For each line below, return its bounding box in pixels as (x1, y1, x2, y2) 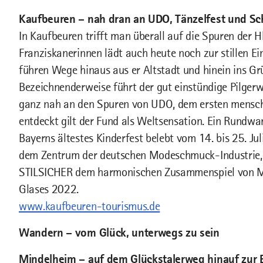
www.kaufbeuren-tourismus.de (19, 199, 160, 213)
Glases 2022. (19, 182, 79, 196)
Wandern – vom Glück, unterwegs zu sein (19, 225, 220, 240)
